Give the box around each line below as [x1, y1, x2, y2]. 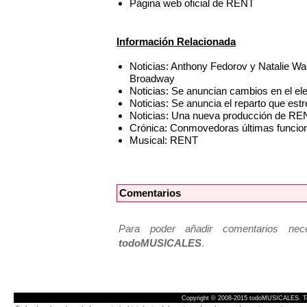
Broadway [130, 73, 175, 85]
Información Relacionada [116, 36, 236, 48]
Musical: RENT [130, 134, 199, 147]
